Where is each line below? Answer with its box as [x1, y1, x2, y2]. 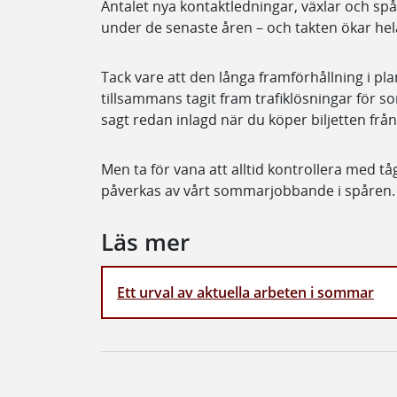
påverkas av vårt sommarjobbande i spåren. [101, 181, 395, 200]
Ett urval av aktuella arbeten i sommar [117, 283, 374, 303]
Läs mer [101, 227, 190, 258]
